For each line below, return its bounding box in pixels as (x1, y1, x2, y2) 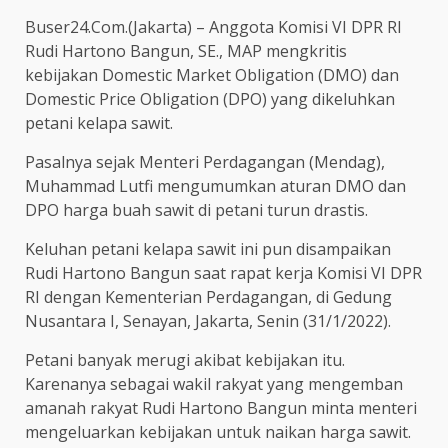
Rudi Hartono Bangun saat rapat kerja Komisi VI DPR (25, 262, 422, 285)
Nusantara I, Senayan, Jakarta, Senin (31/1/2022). (25, 310, 391, 333)
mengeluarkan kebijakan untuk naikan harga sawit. (25, 421, 411, 444)
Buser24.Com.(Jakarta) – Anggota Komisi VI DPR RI (25, 16, 402, 39)
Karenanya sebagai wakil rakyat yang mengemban (25, 373, 403, 396)
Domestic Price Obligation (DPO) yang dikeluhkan (25, 88, 395, 111)
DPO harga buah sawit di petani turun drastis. (25, 199, 368, 222)
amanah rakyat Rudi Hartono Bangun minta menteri (25, 397, 417, 420)
